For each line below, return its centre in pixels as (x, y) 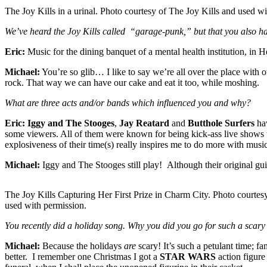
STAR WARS (188, 256)
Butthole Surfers (221, 123)
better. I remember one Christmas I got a (82, 256)
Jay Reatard (144, 123)
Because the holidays (82, 246)
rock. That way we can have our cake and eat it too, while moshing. (132, 82)
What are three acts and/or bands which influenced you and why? (128, 103)
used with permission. (46, 205)
